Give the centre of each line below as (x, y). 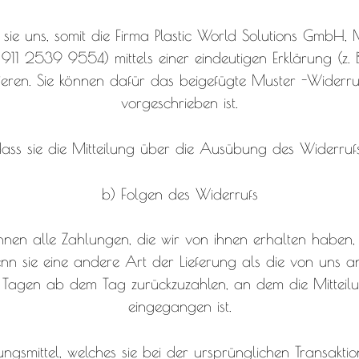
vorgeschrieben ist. (179, 102)
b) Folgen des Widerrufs (179, 194)
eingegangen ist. (179, 307)
